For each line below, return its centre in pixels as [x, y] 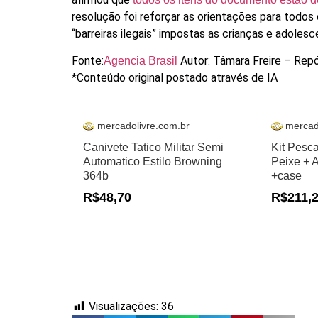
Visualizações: [124, 307]
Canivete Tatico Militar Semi [154, 148]
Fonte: [88, 60]
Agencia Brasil [142, 60]
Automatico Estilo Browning [153, 162]
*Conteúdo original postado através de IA [175, 77]
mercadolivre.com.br [144, 126]
